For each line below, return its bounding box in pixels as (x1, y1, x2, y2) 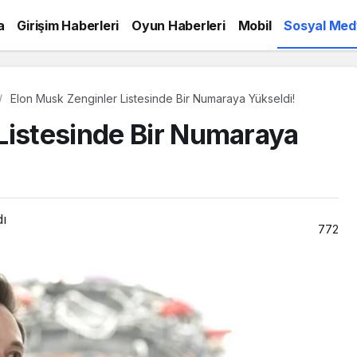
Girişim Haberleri (17, 18, 119, 33)
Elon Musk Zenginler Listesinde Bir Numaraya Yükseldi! (10, 91, 295, 105)
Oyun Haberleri (131, 18, 226, 33)
